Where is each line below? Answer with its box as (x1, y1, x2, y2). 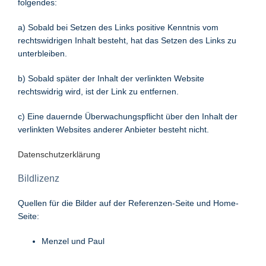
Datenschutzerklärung (18, 149, 100, 159)
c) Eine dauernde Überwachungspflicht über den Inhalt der (18, 111, 237, 121)
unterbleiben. (18, 48, 67, 58)
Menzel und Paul (42, 236, 104, 246)
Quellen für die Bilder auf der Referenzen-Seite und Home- (18, 198, 239, 208)
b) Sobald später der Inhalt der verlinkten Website (18, 73, 204, 83)
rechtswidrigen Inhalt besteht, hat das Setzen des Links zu (18, 35, 236, 45)
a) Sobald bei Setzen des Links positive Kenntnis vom (18, 22, 218, 32)
